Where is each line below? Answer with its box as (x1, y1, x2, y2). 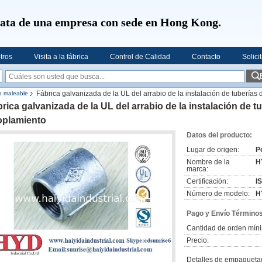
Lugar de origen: (187, 146, 239, 154)
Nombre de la (187, 158, 230, 166)
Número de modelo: (187, 189, 250, 198)
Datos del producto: (187, 131, 252, 139)
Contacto (192, 53, 220, 61)
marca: (187, 165, 208, 173)
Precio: (187, 236, 209, 244)
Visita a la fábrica (34, 53, 88, 61)
